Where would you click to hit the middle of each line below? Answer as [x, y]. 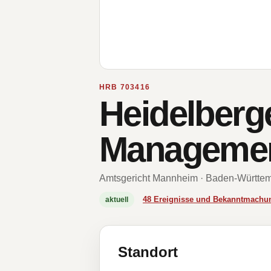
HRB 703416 [125, 87]
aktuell [117, 200]
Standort [148, 252]
